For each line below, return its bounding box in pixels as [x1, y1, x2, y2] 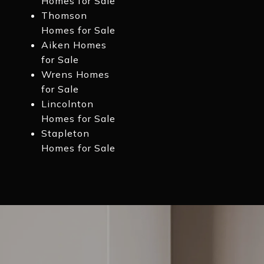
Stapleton [41, 127, 90, 140]
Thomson [41, 9, 87, 22]
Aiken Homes [41, 39, 107, 51]
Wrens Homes [41, 68, 110, 81]
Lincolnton [41, 98, 94, 110]
